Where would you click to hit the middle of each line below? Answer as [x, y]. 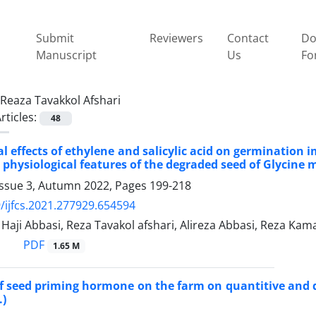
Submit [55, 38]
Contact [248, 38]
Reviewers [176, 38]
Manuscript [67, 55]
